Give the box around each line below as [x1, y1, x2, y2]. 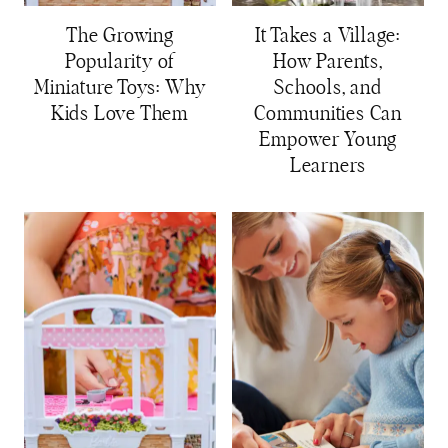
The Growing [66, 25, 174, 46]
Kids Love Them [50, 103, 190, 124]
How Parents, [273, 51, 383, 72]
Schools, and [274, 77, 382, 98]
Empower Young [258, 129, 398, 150]
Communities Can [253, 103, 402, 124]
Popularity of [64, 51, 176, 72]
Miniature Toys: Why [34, 77, 206, 98]
